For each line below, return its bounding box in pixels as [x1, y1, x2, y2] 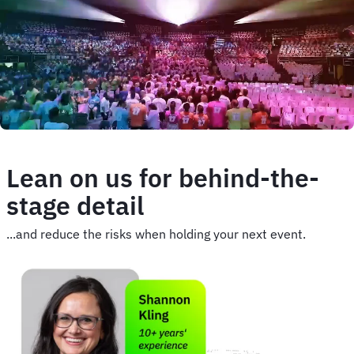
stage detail [6, 189, 144, 223]
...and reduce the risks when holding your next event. [6, 226, 306, 243]
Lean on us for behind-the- [6, 161, 319, 195]
